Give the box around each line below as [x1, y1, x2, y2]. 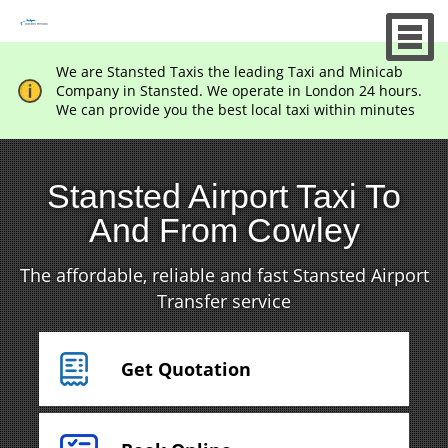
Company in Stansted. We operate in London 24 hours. [55, 81, 422, 100]
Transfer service [157, 289, 291, 313]
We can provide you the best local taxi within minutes [55, 100, 415, 119]
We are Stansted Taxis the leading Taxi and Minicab [55, 62, 403, 81]
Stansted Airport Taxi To [47, 177, 401, 215]
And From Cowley [88, 211, 360, 249]
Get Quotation [120, 357, 251, 381]
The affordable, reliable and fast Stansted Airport [19, 263, 429, 287]
